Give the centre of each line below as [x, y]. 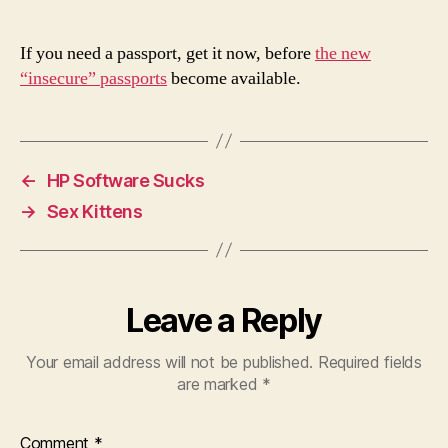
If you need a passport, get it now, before [167, 53]
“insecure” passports [93, 78]
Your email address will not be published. [170, 361]
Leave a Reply [224, 320]
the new [343, 53]
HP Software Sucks [125, 180]
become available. [234, 78]
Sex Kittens [94, 211]
